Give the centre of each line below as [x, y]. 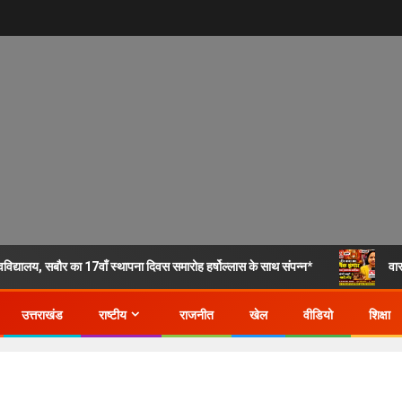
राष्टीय [113, 315]
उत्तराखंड [42, 315]
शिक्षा [380, 315]
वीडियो [318, 315]
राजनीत [197, 315]
